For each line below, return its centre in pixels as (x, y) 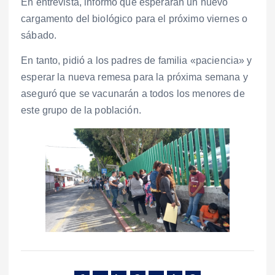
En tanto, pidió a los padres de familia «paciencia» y (137, 60)
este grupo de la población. (81, 110)
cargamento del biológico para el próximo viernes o (134, 18)
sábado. (39, 35)
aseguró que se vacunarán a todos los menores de (133, 93)
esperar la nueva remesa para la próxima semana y (134, 77)
